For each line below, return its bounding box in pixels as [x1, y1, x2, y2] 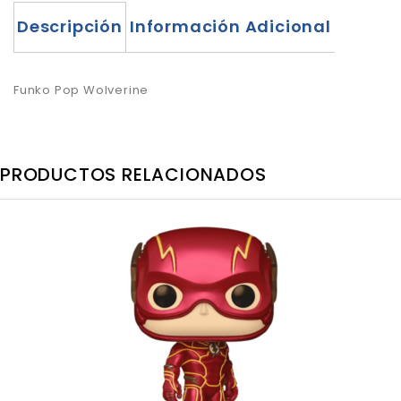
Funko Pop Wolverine [13, 81, 149, 98]
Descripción [17, 15, 123, 38]
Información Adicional [129, 15, 331, 38]
